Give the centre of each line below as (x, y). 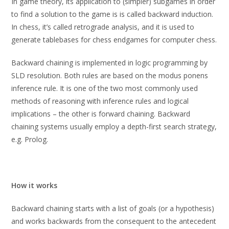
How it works (35, 185)
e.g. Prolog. (30, 139)
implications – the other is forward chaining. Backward (101, 114)
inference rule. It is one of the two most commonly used (105, 88)
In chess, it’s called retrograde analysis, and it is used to (103, 27)
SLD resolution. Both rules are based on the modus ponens (110, 75)
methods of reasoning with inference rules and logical (100, 101)
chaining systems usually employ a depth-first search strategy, (114, 127)
